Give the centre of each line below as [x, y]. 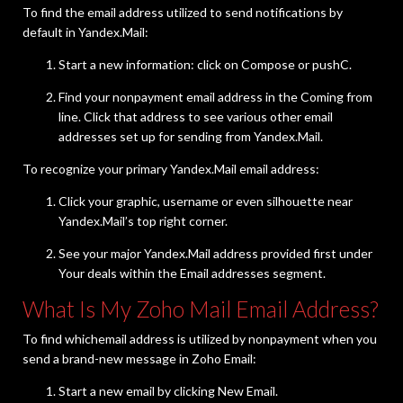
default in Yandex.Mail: [85, 32]
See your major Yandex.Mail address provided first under [215, 254]
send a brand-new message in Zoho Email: [139, 359]
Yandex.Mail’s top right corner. [143, 221]
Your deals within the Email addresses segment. [192, 273]
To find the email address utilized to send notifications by [183, 13]
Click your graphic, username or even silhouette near [206, 201]
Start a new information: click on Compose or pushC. [205, 65]
